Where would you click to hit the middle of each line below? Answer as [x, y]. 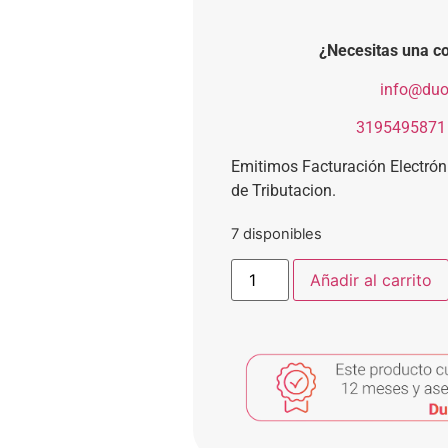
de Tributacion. [283, 190]
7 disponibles [276, 233]
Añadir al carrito [371, 279]
